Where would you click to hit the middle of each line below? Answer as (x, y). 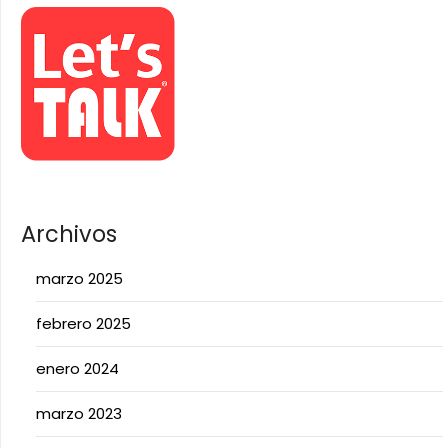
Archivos (69, 234)
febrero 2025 (83, 323)
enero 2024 (77, 368)
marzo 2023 (79, 413)
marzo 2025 (79, 278)
